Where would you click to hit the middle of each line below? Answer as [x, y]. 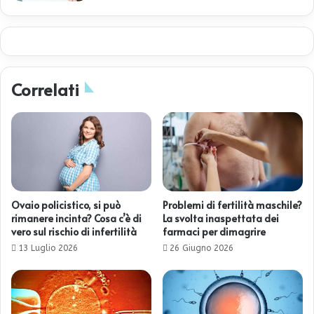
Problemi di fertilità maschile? [232, 205]
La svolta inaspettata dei [221, 218]
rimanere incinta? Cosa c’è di [76, 218]
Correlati [45, 90]
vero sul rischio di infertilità [74, 231]
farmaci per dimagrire [214, 231]
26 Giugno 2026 [202, 248]
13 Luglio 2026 [48, 248]
